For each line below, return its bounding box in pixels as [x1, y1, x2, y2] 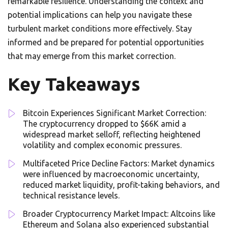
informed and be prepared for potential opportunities [8, 38, 204, 47]
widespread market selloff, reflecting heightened [23, 130, 201, 139]
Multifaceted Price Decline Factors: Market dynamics [23, 159, 215, 168]
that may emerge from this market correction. [8, 51, 176, 61]
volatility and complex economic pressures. [23, 140, 182, 150]
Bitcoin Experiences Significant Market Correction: [23, 108, 206, 118]
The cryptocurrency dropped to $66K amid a [23, 119, 186, 129]
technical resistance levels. [23, 191, 120, 201]
